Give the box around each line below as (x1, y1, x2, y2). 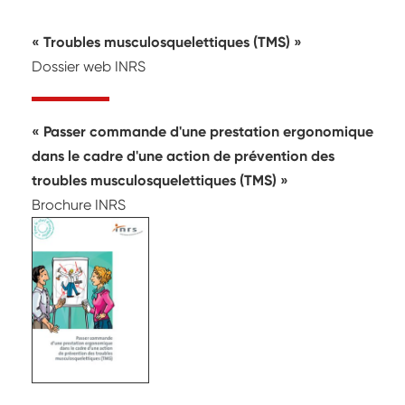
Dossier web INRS (32, 57, 146, 75)
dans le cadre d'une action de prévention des (32, 146, 334, 165)
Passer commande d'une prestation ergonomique (40, 122, 373, 140)
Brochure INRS (32, 195, 126, 213)
